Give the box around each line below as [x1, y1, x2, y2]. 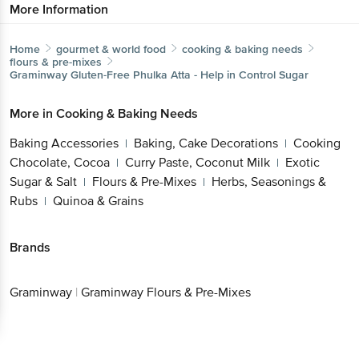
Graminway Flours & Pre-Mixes [81, 284, 251, 301]
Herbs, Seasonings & [212, 173, 326, 190]
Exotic [285, 154, 320, 171]
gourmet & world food [56, 42, 166, 56]
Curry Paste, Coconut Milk [125, 154, 270, 171]
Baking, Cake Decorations [134, 135, 278, 151]
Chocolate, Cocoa [10, 154, 110, 171]
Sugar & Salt [10, 173, 77, 190]
